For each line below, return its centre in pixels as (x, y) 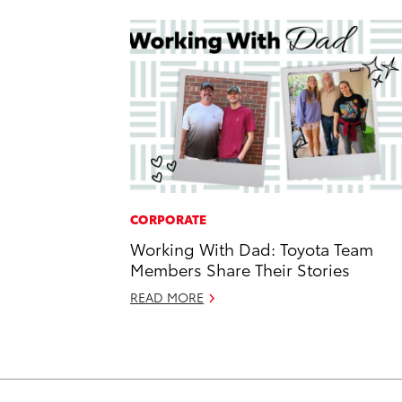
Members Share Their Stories (240, 269)
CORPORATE (169, 219)
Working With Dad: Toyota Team (252, 249)
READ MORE (167, 297)
